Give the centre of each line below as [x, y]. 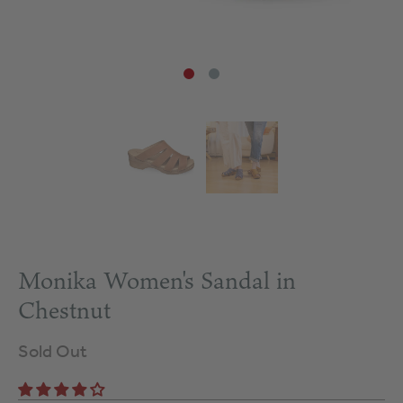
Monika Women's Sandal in [157, 280]
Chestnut [64, 309]
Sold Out [53, 350]
